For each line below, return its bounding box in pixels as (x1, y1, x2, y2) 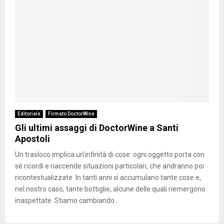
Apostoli (15, 133, 50, 144)
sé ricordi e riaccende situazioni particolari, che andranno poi (15, 161, 204, 170)
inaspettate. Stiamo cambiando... (15, 196, 119, 204)
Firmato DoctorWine (48, 110, 94, 116)
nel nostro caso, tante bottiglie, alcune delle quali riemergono (15, 184, 205, 193)
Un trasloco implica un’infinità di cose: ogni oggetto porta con (15, 150, 204, 158)
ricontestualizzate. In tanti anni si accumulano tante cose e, (15, 173, 201, 181)
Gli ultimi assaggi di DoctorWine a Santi (15, 122, 178, 133)
